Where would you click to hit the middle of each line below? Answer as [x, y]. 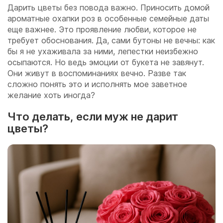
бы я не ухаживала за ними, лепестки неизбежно [103, 52]
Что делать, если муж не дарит [93, 117]
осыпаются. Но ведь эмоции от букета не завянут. [106, 62]
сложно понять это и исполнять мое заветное [97, 84]
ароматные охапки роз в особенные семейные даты [108, 19]
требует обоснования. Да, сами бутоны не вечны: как [111, 41]
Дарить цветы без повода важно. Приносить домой [109, 8]
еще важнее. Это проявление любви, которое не [102, 30]
